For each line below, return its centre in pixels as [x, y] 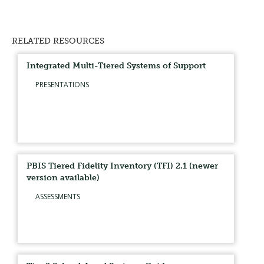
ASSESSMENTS [58, 197]
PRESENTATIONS [62, 85]
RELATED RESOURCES [58, 41]
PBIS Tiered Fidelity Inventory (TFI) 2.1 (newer [122, 166]
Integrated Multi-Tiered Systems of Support [116, 66]
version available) [63, 178]
